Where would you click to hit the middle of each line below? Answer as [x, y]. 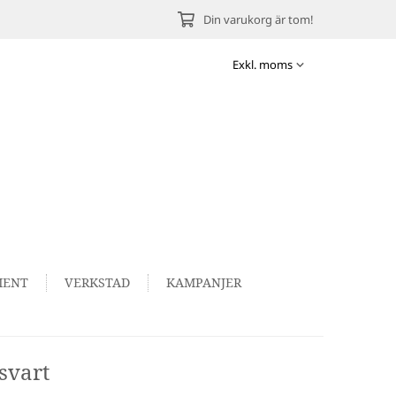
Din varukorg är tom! [261, 19]
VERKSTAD [98, 283]
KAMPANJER [204, 283]
